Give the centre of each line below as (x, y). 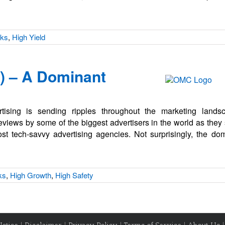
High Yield (29, 37)
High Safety (74, 175)
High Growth (31, 175)
